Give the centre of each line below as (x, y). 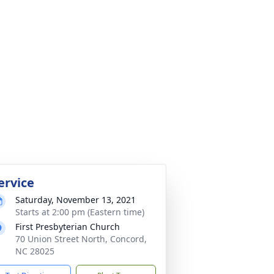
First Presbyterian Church (68, 227)
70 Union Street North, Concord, (81, 239)
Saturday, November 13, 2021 (76, 200)
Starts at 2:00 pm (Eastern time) (80, 212)
